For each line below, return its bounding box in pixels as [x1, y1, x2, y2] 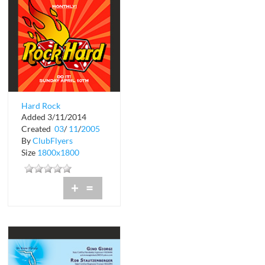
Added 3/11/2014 [21, 111, 86, 122]
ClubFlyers [32, 135, 73, 146]
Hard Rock [21, 101, 60, 111]
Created [21, 123, 53, 134]
